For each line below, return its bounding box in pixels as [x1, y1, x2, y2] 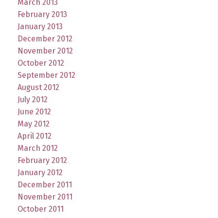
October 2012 [17, 58, 64, 68]
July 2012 [17, 94, 48, 104]
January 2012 [17, 167, 63, 177]
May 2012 [17, 119, 50, 128]
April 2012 [17, 131, 52, 141]
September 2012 [17, 70, 75, 80]
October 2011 [17, 204, 64, 214]
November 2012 [17, 46, 73, 55]
